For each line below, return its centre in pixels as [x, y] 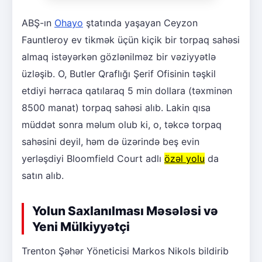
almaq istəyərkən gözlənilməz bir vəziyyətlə [119, 56]
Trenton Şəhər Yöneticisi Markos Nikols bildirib [125, 251]
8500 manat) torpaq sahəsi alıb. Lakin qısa [116, 107]
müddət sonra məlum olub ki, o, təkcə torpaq [122, 124]
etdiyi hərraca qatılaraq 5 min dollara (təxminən [127, 90]
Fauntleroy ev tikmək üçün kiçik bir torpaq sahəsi [131, 39]
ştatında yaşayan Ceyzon [140, 23]
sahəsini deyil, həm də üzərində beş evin [111, 141]
